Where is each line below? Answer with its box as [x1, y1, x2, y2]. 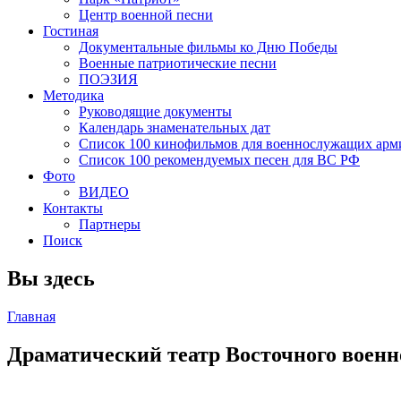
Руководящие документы [79, 104, 232, 119]
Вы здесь [7, 266, 95, 290]
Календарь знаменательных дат [79, 120, 270, 135]
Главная [7, 308, 55, 324]
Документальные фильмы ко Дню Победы [79, 39, 337, 55]
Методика [43, 88, 104, 103]
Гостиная [43, 23, 98, 38]
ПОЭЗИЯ [79, 72, 138, 87]
